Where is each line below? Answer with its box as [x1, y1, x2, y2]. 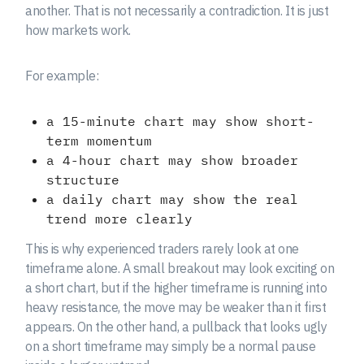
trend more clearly [45, 210, 193, 227]
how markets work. [25, 22, 131, 39]
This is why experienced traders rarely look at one [25, 240, 299, 258]
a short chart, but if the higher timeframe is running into [25, 279, 327, 297]
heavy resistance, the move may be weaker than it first [25, 299, 327, 316]
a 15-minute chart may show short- [45, 113, 314, 130]
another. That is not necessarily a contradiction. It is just [25, 2, 329, 19]
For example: [25, 67, 99, 84]
